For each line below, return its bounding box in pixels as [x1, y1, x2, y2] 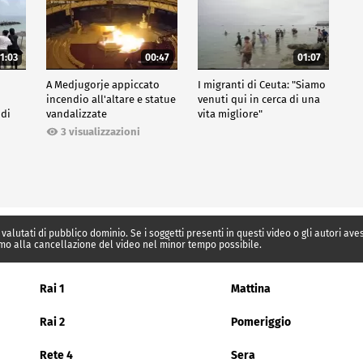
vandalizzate [45, 108, 107, 121]
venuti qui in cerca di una [197, 93, 320, 106]
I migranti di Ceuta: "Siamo [197, 79, 326, 92]
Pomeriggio [231, 315, 291, 330]
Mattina [231, 282, 271, 297]
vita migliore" [197, 108, 263, 121]
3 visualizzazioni [60, 126, 140, 139]
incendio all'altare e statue [45, 93, 176, 106]
